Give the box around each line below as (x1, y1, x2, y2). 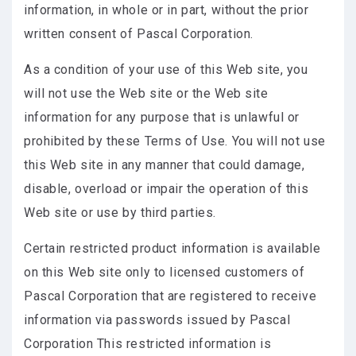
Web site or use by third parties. (24, 205, 217, 220)
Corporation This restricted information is (24, 336, 272, 351)
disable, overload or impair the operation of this (24, 181, 309, 196)
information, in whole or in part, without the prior (24, 2, 309, 17)
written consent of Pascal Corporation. (24, 26, 253, 41)
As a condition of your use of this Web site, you (24, 62, 308, 77)
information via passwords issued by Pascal (24, 312, 291, 327)
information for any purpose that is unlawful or (24, 110, 300, 125)
